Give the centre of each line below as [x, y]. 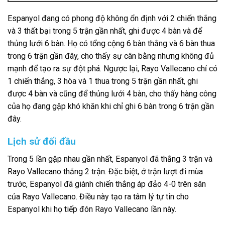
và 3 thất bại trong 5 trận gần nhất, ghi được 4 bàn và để [105, 31]
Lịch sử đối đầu [42, 142]
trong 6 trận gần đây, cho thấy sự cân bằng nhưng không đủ [111, 56]
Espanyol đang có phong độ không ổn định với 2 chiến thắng [112, 19]
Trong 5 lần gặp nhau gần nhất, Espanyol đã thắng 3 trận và [110, 159]
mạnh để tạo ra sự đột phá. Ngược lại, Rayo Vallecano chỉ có [113, 69]
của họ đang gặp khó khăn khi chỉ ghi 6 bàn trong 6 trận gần [111, 106]
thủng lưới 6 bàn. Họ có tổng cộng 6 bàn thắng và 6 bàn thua [111, 44]
